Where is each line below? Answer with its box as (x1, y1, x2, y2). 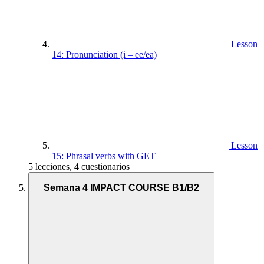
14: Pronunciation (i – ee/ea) (52, 49, 157, 60)
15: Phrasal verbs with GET (52, 150, 156, 161)
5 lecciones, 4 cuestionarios (28, 161, 130, 171)
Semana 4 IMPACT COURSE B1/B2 (44, 183, 199, 193)
